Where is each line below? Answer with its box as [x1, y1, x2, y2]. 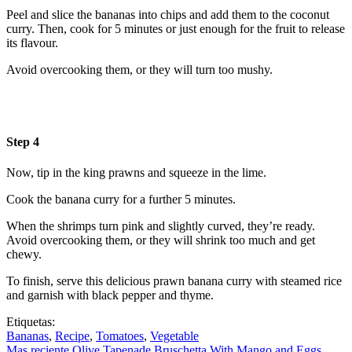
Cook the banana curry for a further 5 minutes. [6, 192, 236, 206]
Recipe [55, 328, 90, 343]
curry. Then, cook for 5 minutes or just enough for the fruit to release [6, 22, 345, 36]
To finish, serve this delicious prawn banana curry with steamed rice [6, 273, 342, 288]
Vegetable [150, 328, 199, 343]
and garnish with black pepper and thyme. [6, 288, 214, 302]
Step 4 [6, 134, 39, 148]
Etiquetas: [6, 314, 55, 328]
